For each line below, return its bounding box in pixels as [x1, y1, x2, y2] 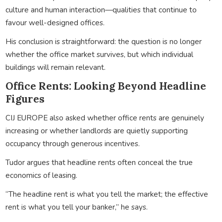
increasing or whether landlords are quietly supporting [5, 125, 188, 136]
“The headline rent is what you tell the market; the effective [5, 188, 208, 199]
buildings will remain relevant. [5, 61, 106, 72]
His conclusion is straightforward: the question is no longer [5, 36, 202, 47]
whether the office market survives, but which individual [5, 49, 193, 59]
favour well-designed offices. [5, 17, 105, 28]
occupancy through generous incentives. [5, 138, 140, 149]
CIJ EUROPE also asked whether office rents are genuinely [5, 112, 204, 123]
